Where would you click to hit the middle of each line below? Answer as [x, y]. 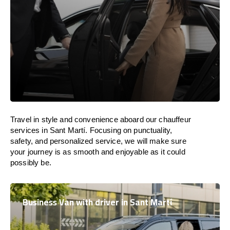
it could [173, 152]
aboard [132, 119]
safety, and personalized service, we [74, 141]
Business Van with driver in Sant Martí [98, 202]
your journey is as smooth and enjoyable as [86, 152]
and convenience [89, 119]
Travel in [25, 119]
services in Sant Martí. [49, 130]
